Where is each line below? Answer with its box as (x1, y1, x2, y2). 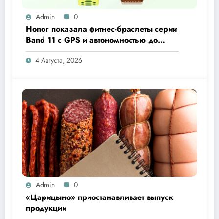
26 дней (26, 44, 58, 56)
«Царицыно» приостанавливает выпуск (26, 191, 173, 203)
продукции (26, 202, 66, 214)
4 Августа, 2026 (35, 55, 82, 65)
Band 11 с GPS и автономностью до (26, 34, 158, 45)
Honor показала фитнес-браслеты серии (26, 23, 177, 35)
